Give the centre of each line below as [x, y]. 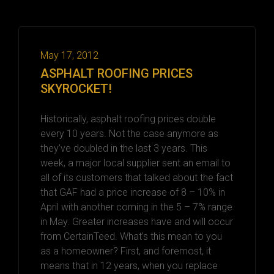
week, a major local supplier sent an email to [135, 163]
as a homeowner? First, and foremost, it [126, 251]
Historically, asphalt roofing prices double [128, 119]
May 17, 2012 [69, 55]
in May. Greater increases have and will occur [137, 221]
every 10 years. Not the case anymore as [129, 133]
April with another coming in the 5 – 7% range [136, 207]
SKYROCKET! [76, 88]
